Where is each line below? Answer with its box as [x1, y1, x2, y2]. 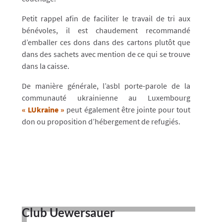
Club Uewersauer [21, 205, 115, 220]
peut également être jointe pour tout [64, 105, 191, 114]
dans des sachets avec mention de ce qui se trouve [21, 49, 191, 59]
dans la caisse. [21, 61, 69, 71]
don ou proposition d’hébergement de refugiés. [21, 116, 180, 126]
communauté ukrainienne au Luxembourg [21, 93, 191, 103]
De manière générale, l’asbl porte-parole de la [21, 81, 191, 91]
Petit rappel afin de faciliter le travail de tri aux [21, 13, 191, 23]
